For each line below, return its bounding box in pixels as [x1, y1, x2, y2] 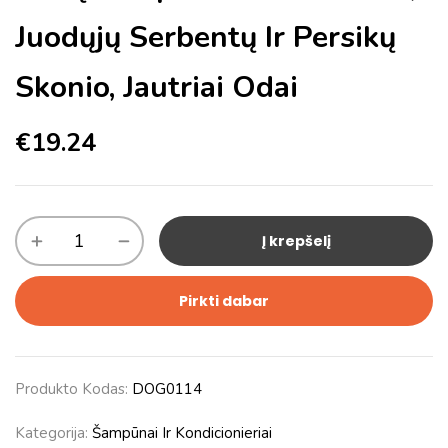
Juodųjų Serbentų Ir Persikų [15, 17, 396, 58]
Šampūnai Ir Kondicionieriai [92, 423, 272, 443]
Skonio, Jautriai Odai [15, 67, 298, 108]
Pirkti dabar [179, 291, 269, 311]
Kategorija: [15, 423, 92, 443]
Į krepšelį [261, 231, 331, 251]
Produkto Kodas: [15, 379, 132, 399]
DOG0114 [132, 379, 202, 399]
